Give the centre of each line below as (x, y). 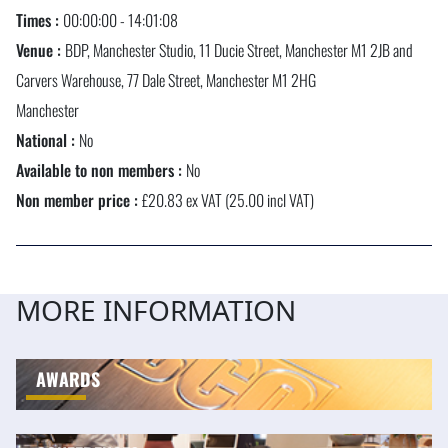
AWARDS (68, 379)
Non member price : (79, 200)
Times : (39, 20)
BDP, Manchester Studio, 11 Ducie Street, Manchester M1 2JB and (239, 50)
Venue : (40, 50)
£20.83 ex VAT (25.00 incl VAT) (228, 200)
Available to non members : (101, 170)
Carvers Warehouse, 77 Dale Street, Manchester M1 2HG (166, 80)
